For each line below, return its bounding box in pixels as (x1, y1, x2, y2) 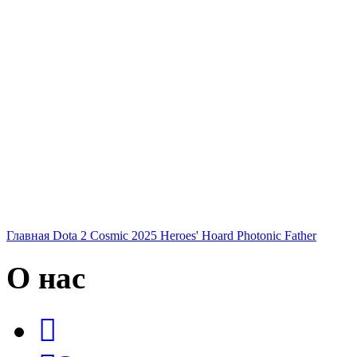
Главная (6, 228, 49, 242)
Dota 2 (53, 228, 87, 242)
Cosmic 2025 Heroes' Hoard (90, 228, 233, 242)
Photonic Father (237, 228, 316, 242)
